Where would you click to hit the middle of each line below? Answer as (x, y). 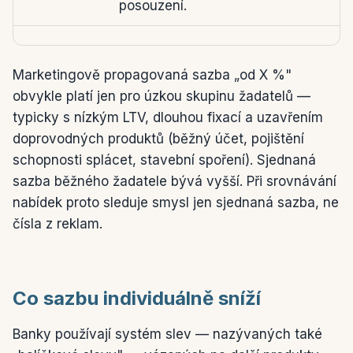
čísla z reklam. (58, 224)
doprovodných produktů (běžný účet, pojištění (158, 139)
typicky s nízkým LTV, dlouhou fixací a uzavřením (168, 117)
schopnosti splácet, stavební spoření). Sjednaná (164, 160)
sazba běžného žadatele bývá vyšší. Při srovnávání (175, 181)
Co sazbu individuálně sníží (137, 298)
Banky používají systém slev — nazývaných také (167, 334)
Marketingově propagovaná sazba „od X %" (152, 75)
